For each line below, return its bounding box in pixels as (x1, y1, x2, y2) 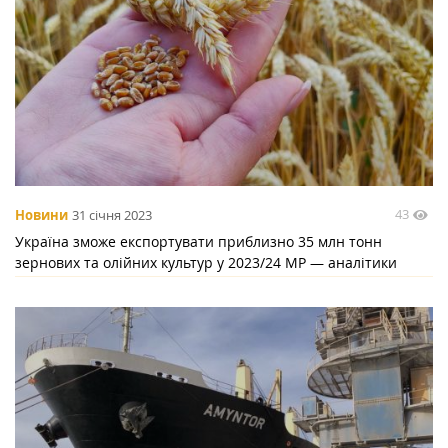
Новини (15, 205, 68, 224)
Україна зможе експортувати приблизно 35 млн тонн (15, 231, 382, 251)
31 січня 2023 (72, 205, 152, 224)
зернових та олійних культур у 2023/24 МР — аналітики (15, 252, 397, 272)
